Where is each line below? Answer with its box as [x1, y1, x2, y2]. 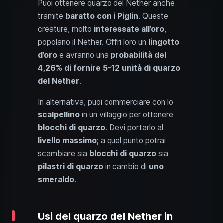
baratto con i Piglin [65, 11, 138, 21]
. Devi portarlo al [105, 123, 163, 133]
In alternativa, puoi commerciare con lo [38, 97, 173, 107]
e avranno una [57, 50, 111, 60]
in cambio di [103, 162, 149, 172]
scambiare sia [38, 149, 89, 159]
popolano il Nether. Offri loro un [38, 37, 148, 47]
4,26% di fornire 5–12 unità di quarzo [38, 63, 180, 73]
